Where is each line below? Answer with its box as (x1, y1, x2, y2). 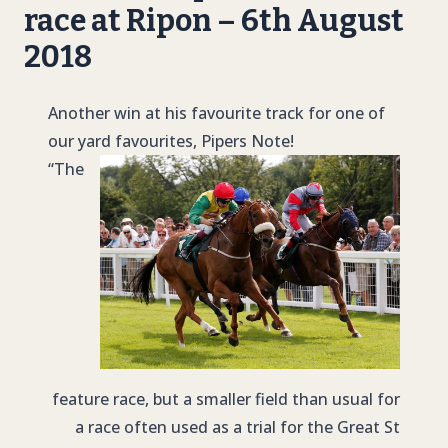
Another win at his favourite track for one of (48, 102, 385, 124)
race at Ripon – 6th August (24, 3, 404, 39)
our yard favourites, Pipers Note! (48, 130, 294, 152)
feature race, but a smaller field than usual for (52, 388, 400, 411)
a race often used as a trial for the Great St (75, 416, 400, 439)
